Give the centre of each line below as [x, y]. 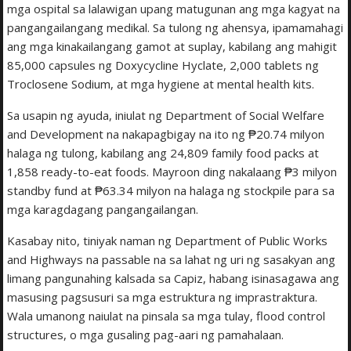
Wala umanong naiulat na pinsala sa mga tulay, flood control [166, 316]
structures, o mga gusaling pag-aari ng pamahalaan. [146, 335]
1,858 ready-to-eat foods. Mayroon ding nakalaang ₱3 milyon [172, 172]
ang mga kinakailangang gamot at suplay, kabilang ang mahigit [172, 47]
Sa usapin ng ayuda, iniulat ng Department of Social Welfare [166, 116]
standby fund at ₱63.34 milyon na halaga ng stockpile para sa [171, 191]
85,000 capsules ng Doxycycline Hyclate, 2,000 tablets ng [163, 65]
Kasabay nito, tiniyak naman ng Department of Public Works [168, 241]
